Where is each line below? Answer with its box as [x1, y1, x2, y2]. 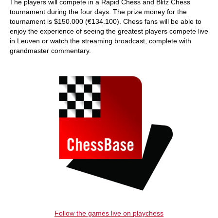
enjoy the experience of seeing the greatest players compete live [10, 27, 208, 35]
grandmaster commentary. [10, 47, 91, 54]
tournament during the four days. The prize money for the [10, 8, 187, 16]
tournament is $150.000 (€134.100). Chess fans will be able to [10, 18, 201, 25]
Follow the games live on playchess [54, 209, 163, 217]
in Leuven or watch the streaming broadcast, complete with [10, 37, 191, 45]
